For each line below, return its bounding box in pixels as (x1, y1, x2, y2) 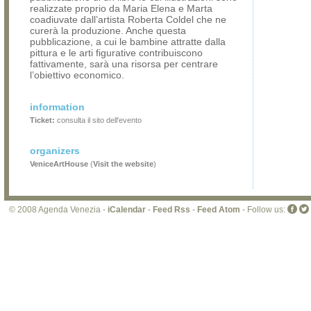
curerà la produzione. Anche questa (30, 25, 186, 36)
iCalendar (108, 205, 146, 215)
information (30, 101, 85, 112)
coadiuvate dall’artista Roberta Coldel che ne (30, 14, 226, 25)
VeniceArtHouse (30, 160, 88, 168)
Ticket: (30, 116, 55, 124)
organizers (30, 145, 80, 156)
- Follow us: (240, 205, 287, 215)
